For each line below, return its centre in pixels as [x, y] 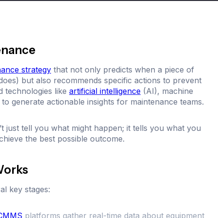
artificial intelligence [105, 91]
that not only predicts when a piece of [123, 70]
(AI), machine [167, 91]
